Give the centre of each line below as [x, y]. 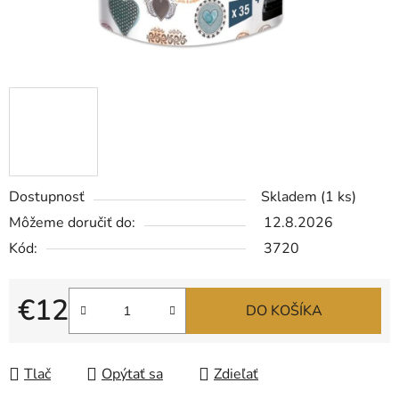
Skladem [291, 197]
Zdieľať [236, 375]
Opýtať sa [132, 375]
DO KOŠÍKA [284, 311]
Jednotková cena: [71, 339]
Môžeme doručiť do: [72, 223]
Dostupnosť [47, 197]
